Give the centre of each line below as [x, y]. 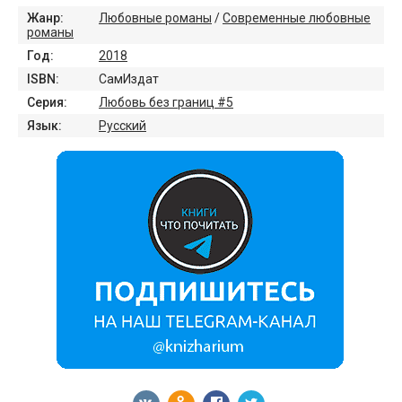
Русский [122, 126]
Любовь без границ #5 [166, 102]
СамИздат [129, 79]
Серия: [47, 102]
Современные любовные [297, 18]
